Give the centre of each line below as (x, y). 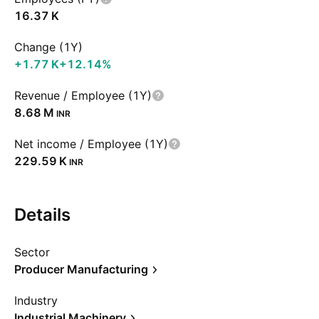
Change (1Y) (48, 47)
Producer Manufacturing (81, 269)
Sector (32, 252)
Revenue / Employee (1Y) (83, 95)
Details (42, 215)
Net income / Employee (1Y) (91, 144)
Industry (36, 300)
